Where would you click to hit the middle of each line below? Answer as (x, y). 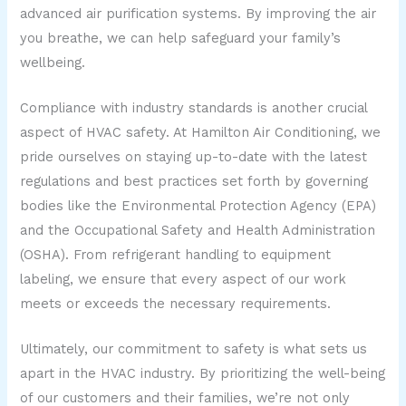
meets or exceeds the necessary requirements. (176, 304)
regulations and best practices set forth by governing (194, 182)
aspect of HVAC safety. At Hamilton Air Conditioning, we (201, 133)
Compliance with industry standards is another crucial (194, 108)
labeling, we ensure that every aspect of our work (184, 280)
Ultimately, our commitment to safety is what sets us (194, 349)
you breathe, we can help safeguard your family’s (181, 38)
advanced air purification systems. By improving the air (198, 13)
